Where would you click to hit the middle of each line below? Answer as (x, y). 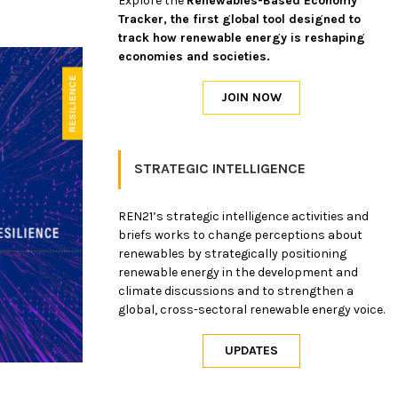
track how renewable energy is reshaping (242, 37)
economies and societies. (194, 56)
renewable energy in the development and (238, 272)
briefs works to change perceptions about (240, 235)
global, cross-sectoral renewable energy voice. (251, 309)
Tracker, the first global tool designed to (239, 19)
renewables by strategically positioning (232, 253)
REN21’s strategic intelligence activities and (243, 216)
